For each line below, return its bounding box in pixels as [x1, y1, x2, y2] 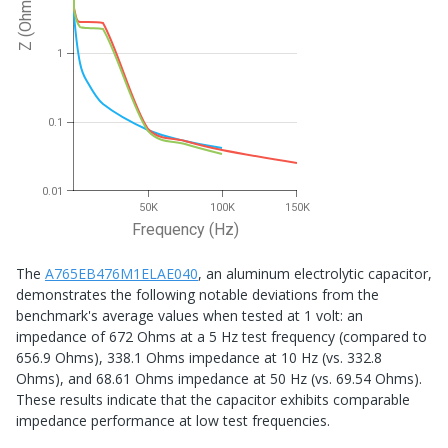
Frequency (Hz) [131, 220, 239, 240]
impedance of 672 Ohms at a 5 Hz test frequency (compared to [16, 327, 427, 347]
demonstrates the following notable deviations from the [16, 285, 379, 305]
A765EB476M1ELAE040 [45, 264, 198, 284]
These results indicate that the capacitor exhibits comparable [16, 390, 410, 410]
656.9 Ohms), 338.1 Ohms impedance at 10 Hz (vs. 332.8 [16, 348, 382, 368]
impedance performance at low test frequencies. [16, 411, 330, 431]
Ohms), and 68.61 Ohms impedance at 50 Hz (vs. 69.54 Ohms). [16, 369, 422, 389]
